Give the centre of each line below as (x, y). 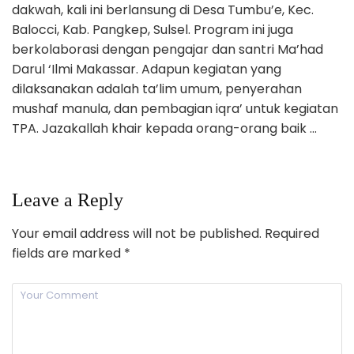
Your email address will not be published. (137, 233)
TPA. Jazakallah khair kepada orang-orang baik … (164, 128)
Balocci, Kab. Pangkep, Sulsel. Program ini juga (153, 29)
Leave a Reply (68, 200)
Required (290, 233)
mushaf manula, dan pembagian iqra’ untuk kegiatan (175, 108)
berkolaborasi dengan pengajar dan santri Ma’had (168, 49)
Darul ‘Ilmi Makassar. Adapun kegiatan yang (147, 69)
